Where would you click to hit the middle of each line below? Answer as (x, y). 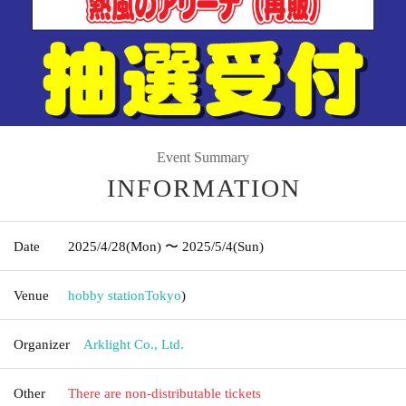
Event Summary (203, 157)
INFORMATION (204, 188)
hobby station (106, 295)
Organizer (42, 344)
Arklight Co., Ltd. (134, 344)
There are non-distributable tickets (164, 393)
